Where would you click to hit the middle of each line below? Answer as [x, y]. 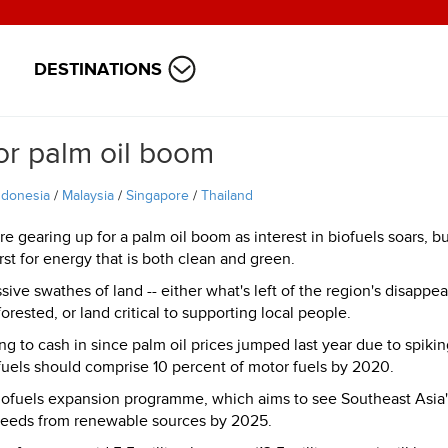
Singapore [157, 195]
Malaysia [88, 195]
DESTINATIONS [98, 69]
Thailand [227, 195]
